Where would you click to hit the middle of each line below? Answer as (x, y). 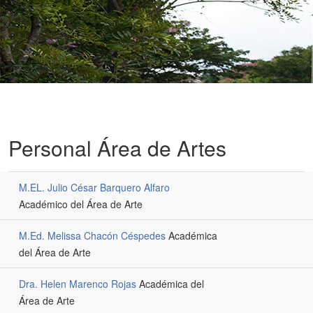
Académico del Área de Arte (81, 204)
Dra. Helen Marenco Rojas (78, 284)
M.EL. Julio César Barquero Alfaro (94, 187)
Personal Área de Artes (117, 148)
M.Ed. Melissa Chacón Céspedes (92, 235)
